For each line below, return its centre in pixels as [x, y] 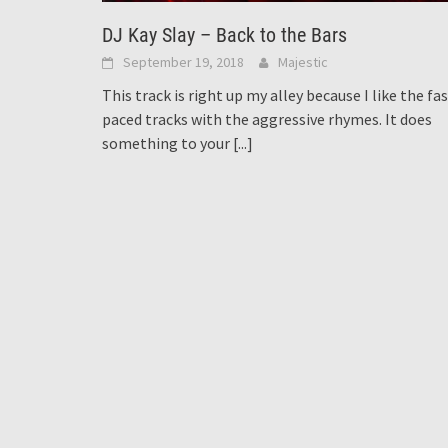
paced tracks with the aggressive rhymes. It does [267, 119]
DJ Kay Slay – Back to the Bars [224, 35]
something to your [167, 143]
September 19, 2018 [183, 62]
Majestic [303, 62]
